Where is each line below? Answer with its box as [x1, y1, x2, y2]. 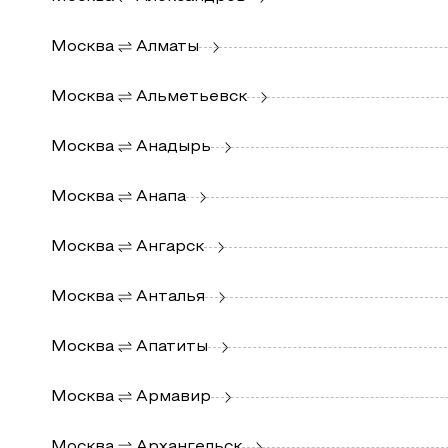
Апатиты [135, 339, 208, 354]
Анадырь [135, 139, 211, 154]
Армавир [135, 389, 211, 404]
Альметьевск [135, 89, 247, 104]
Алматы [135, 39, 199, 54]
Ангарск [135, 239, 204, 254]
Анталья [135, 289, 205, 304]
